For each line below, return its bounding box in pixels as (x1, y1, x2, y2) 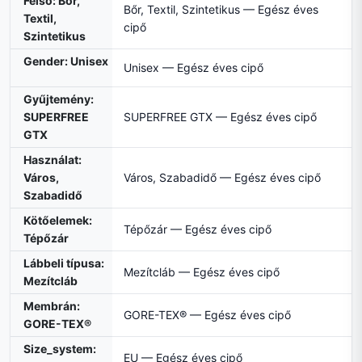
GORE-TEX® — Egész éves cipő (124, 308, 291, 322)
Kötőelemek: (23, 213, 92, 228)
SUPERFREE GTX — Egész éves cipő (124, 110, 317, 124)
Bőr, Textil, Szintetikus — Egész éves (124, 2, 318, 17)
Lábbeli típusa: (23, 256, 104, 271)
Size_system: (23, 342, 96, 356)
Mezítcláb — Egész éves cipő (124, 265, 280, 280)
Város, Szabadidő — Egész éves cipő (124, 170, 321, 185)
